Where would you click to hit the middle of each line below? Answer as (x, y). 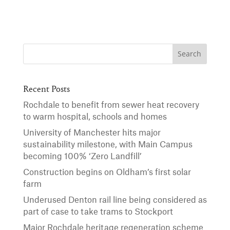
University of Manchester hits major (92, 133)
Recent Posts (46, 90)
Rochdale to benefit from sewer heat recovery (111, 105)
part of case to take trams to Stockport (98, 212)
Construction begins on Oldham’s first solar (107, 172)
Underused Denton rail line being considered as (115, 200)
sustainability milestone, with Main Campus (108, 145)
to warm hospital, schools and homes (95, 117)
